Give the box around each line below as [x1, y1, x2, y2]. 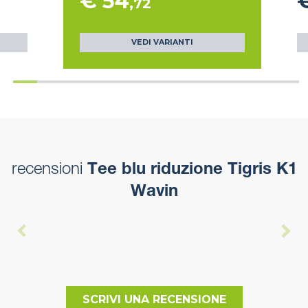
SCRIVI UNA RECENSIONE [82, 292, 226, 306]
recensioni [11, 162, 82, 179]
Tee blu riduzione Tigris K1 [82, 162, 297, 179]
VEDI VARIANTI [131, 37, 193, 47]
